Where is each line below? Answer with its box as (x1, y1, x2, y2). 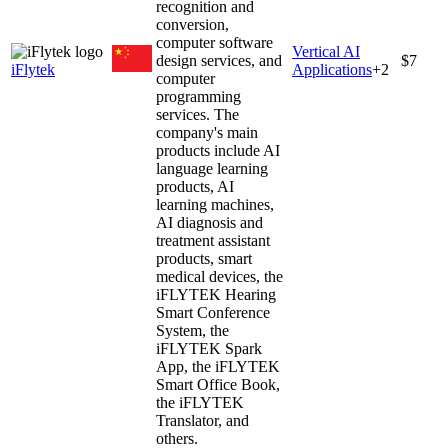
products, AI (156, 177, 234, 195)
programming (156, 87, 241, 105)
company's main (156, 123, 258, 141)
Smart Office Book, (156, 375, 280, 393)
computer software (156, 33, 273, 51)
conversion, (156, 15, 229, 33)
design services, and (156, 51, 282, 69)
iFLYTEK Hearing (156, 285, 276, 303)
